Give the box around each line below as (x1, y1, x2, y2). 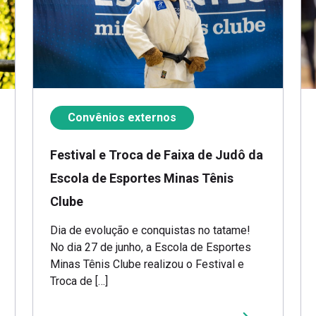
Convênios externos (68, 110, 176, 124)
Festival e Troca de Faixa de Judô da (50, 147, 263, 162)
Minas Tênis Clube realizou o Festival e (50, 257, 244, 271)
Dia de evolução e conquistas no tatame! (50, 223, 250, 237)
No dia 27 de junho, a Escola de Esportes (50, 240, 251, 254)
